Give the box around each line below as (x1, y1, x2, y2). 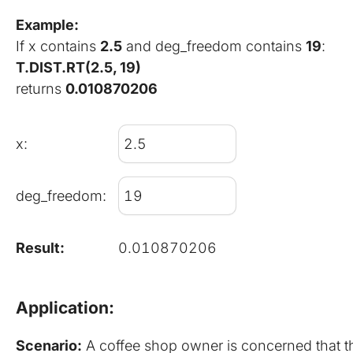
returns (16, 80, 65, 98)
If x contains (16, 38, 100, 55)
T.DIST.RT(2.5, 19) (16, 59, 141, 76)
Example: (16, 17, 79, 34)
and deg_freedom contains (122, 38, 306, 55)
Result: (16, 240, 65, 257)
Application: (16, 297, 114, 318)
